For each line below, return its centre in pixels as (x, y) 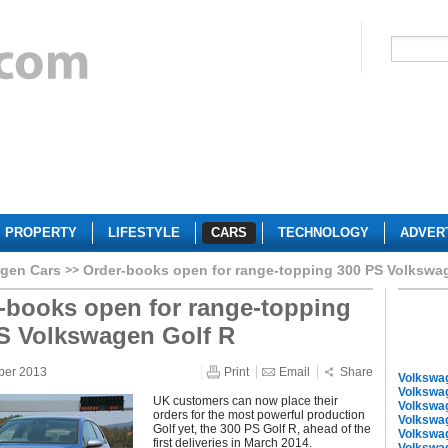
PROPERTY (41, 232)
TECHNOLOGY (323, 232)
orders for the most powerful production (259, 415)
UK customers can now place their (245, 401)
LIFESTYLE (144, 232)
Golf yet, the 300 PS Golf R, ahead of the (262, 429)
